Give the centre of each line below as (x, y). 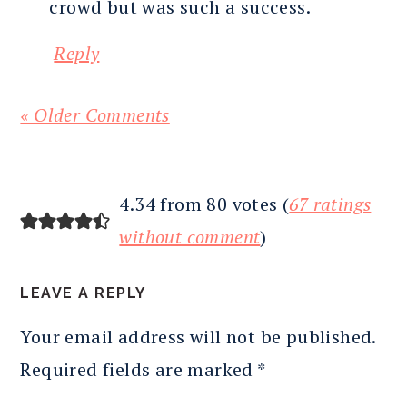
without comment (190, 237)
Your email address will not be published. (198, 337)
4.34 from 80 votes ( (204, 204)
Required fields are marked (139, 370)
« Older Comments (95, 115)
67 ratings (330, 204)
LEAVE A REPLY (83, 293)
